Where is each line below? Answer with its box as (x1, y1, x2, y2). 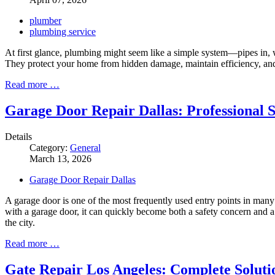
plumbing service (29, 26, 96, 37)
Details (5, 131, 32, 142)
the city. (5, 217, 35, 228)
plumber (29, 15, 61, 26)
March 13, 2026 (29, 153, 91, 164)
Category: (29, 142, 70, 153)
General (70, 142, 101, 153)
